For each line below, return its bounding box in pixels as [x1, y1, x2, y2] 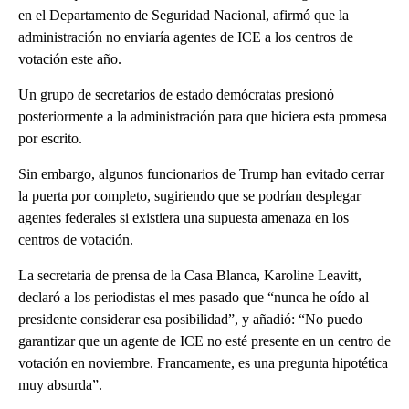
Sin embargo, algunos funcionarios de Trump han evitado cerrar [18, 166, 384, 183]
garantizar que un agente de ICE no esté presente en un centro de [18, 333, 391, 350]
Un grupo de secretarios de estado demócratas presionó [18, 87, 334, 103]
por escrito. [18, 131, 82, 147]
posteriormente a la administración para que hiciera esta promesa [18, 109, 387, 125]
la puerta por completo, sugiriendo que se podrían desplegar [18, 188, 361, 204]
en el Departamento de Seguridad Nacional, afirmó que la [18, 7, 349, 24]
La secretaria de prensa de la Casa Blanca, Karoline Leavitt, [18, 267, 362, 284]
